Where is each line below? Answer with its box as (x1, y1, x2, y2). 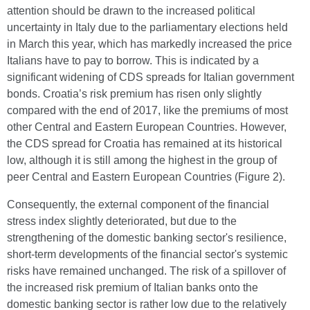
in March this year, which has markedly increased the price (7, 38, 292, 50)
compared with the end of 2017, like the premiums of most (7, 104, 288, 116)
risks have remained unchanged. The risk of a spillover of (7, 265, 286, 277)
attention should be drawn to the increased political (7, 5, 255, 17)
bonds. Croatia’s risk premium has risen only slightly (7, 88, 262, 100)
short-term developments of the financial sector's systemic (7, 248, 288, 260)
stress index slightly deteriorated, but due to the (7, 215, 237, 227)
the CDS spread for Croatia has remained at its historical (7, 138, 282, 149)
